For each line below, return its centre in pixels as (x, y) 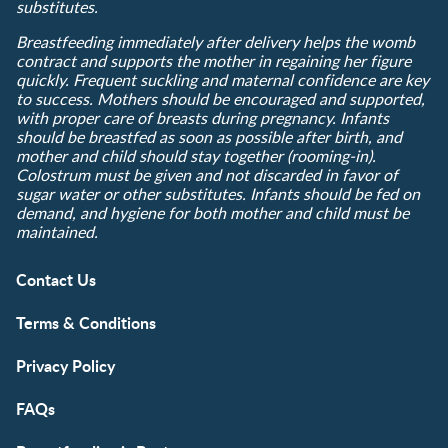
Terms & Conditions (86, 322)
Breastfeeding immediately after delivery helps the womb (215, 41)
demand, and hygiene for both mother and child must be (212, 212)
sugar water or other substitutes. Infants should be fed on (218, 193)
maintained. (57, 231)
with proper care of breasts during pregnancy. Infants (202, 117)
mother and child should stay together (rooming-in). (196, 155)
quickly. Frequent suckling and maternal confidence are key (222, 79)
